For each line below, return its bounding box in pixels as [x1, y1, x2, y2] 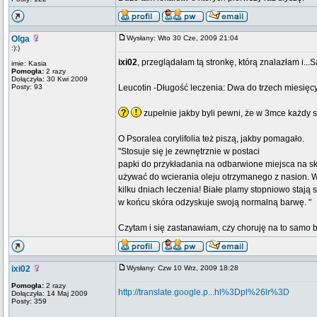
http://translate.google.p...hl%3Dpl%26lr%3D [118, 287, 289, 297]
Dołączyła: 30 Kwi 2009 [11, 75, 88, 83]
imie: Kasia [11, 59, 47, 67]
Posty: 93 [11, 83, 42, 91]
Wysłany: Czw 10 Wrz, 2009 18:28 [127, 264, 245, 272]
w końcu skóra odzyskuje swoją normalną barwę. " [118, 197, 311, 207]
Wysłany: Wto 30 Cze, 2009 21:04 [127, 34, 245, 42]
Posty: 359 [11, 297, 47, 305]
